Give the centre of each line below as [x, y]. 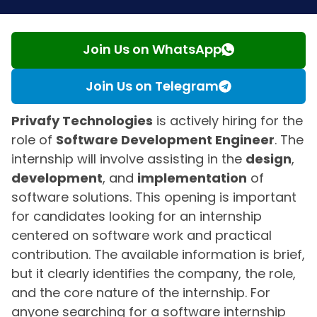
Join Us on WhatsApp [152, 49]
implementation [192, 178]
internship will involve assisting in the [128, 158]
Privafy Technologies [82, 120]
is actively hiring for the [228, 120]
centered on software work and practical [142, 235]
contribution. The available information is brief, [158, 254]
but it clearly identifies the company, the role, [154, 273]
